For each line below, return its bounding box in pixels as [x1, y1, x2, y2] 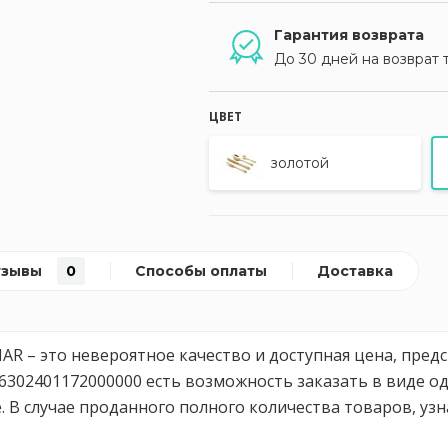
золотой [271, 154, 329, 172]
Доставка [317, 262, 393, 280]
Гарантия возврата [274, 26, 424, 44]
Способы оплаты [135, 262, 267, 280]
